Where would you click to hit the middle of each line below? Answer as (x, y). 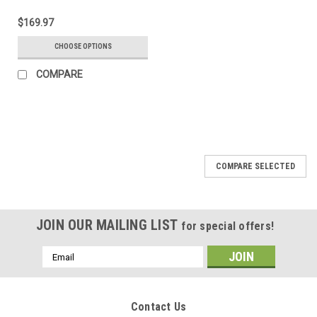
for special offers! (228, 226)
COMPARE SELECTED (255, 167)
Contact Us (158, 307)
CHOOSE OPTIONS (83, 47)
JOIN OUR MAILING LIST (109, 225)
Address (61, 268)
